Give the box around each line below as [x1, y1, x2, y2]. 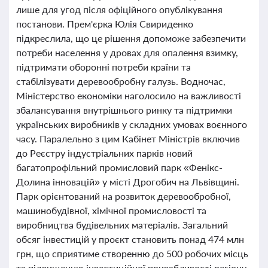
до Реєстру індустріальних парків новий [16, 147, 193, 159]
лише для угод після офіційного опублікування [16, 4, 223, 15]
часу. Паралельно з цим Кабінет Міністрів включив [16, 133, 240, 144]
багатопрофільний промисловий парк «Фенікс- [16, 162, 223, 173]
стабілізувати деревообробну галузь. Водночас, [16, 75, 226, 87]
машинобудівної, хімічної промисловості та [16, 205, 206, 216]
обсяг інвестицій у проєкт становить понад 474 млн [16, 233, 244, 245]
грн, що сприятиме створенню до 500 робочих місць [16, 248, 248, 259]
